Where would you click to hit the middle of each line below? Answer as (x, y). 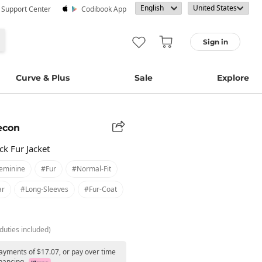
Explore (233, 78)
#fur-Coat (101, 189)
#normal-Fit (92, 168)
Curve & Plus (43, 78)
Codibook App (104, 9)
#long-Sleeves (44, 189)
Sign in (215, 42)
